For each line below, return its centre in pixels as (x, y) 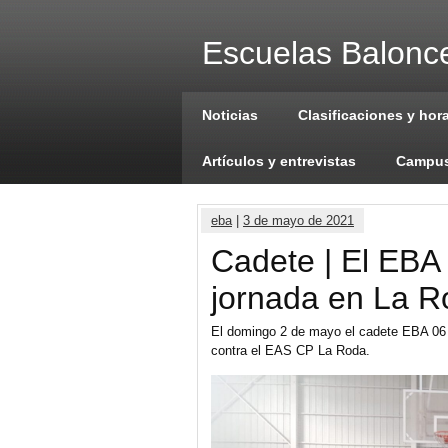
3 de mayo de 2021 (298, 220)
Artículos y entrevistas (279, 161)
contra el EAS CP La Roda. (290, 350)
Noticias (230, 115)
